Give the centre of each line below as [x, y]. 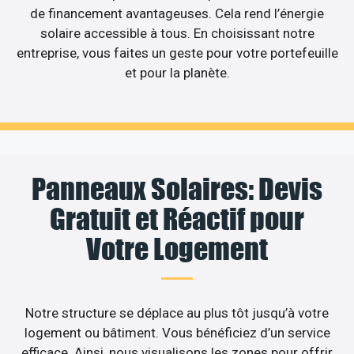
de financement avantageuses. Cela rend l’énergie [177, 13]
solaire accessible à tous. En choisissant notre [177, 33]
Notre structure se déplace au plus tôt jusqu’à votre [177, 313]
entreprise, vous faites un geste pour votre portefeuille [177, 53]
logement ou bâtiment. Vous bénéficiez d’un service [177, 333]
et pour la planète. [177, 72]
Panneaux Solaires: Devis [177, 189]
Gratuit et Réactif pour [177, 219]
